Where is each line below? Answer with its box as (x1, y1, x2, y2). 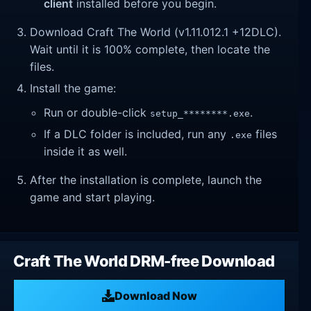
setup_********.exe (150, 108, 251, 119)
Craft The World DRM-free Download (13, 252, 275, 271)
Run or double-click (44, 106, 151, 120)
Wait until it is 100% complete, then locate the (30, 42, 271, 57)
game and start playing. (30, 190, 155, 204)
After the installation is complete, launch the (30, 172, 262, 187)
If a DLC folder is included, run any (44, 126, 230, 141)
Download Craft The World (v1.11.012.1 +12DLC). (30, 25, 282, 40)
